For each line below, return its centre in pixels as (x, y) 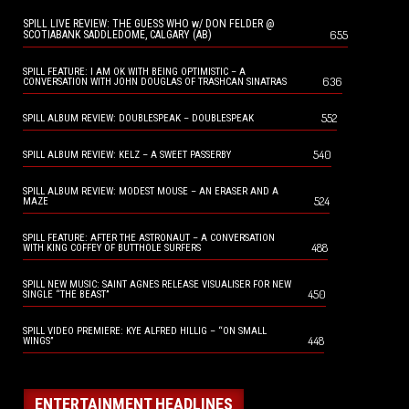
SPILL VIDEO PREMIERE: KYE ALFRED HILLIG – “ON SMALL (145, 331)
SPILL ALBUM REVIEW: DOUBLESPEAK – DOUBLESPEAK (138, 119)
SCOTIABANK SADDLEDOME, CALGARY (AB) (117, 35)
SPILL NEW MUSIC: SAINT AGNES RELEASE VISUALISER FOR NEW (157, 285)
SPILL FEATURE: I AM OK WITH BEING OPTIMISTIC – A (134, 72)
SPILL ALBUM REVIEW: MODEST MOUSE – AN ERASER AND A (151, 192)
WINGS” (38, 341)
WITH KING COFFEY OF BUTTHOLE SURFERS (112, 248)
